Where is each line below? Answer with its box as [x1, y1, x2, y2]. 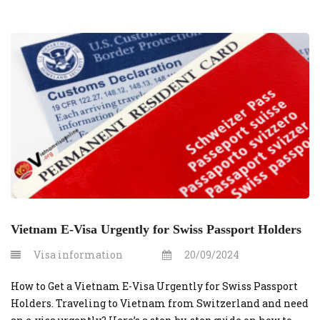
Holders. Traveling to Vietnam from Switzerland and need [11, 296, 309, 311]
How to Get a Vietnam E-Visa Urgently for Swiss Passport [11, 279, 298, 294]
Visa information [34, 248, 123, 262]
